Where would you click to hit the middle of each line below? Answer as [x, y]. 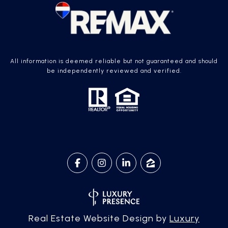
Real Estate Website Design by [99, 219]
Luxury [184, 219]
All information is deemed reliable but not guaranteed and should [114, 61]
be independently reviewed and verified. [114, 71]
